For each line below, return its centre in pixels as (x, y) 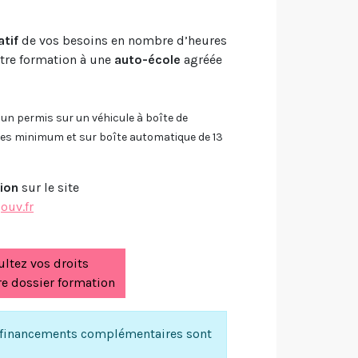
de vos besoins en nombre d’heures (123, 40)
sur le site (49, 187)
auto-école (147, 60)
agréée (201, 60)
